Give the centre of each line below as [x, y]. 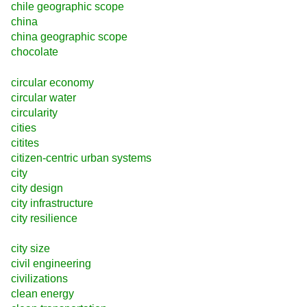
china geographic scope [69, 37]
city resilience [44, 218]
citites [25, 143]
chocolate [35, 52]
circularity [34, 112]
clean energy [42, 293]
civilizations [39, 278]
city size [30, 248]
